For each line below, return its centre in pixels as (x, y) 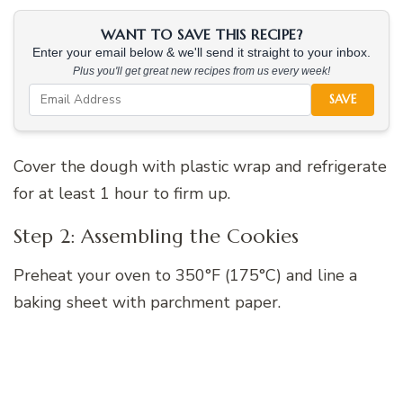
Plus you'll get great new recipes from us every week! (201, 71)
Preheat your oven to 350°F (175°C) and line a (185, 275)
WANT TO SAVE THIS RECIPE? (201, 34)
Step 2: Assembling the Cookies (156, 236)
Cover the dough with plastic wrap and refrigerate (200, 166)
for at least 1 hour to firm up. (122, 193)
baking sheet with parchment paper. (147, 302)
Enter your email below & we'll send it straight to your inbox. (201, 52)
